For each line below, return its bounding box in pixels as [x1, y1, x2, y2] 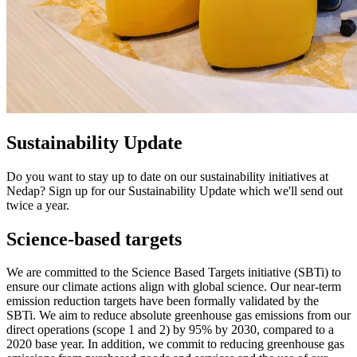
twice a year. [6, 198, 69, 212]
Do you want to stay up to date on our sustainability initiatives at [6, 169, 328, 183]
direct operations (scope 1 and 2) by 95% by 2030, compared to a [6, 323, 334, 337]
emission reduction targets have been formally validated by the [6, 294, 319, 308]
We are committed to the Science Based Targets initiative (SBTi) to [6, 265, 341, 280]
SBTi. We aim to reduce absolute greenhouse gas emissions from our [6, 308, 351, 323]
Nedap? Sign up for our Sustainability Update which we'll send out [6, 183, 343, 198]
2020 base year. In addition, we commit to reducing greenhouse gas [6, 337, 344, 351]
